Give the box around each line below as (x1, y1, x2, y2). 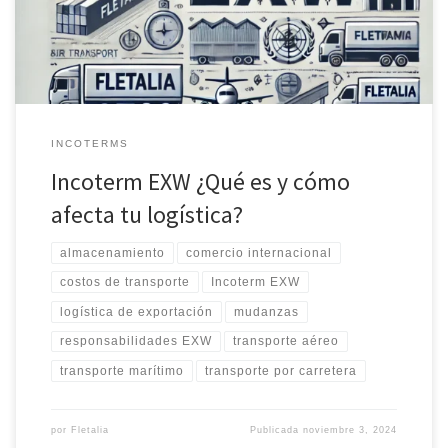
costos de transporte (59, 275, 190, 290)
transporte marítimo (59, 364, 184, 379)
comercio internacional (186, 245, 333, 260)
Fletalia (70, 424, 109, 435)
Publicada (250, 424, 304, 435)
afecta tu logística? (50, 199, 243, 229)
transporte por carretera (205, 364, 358, 379)
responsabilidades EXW (59, 334, 212, 349)
